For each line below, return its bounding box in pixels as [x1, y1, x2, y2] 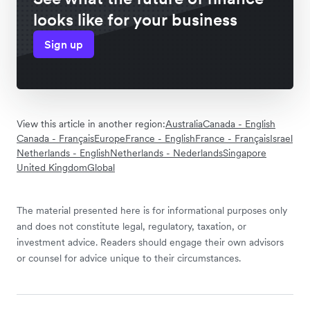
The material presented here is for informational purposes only [17, 203, 287, 217]
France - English [125, 131, 195, 145]
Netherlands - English [17, 146, 110, 159]
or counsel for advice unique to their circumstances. [17, 251, 241, 264]
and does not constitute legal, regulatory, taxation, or [17, 219, 246, 232]
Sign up [44, 37, 83, 51]
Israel [270, 131, 293, 145]
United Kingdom [17, 161, 87, 174]
